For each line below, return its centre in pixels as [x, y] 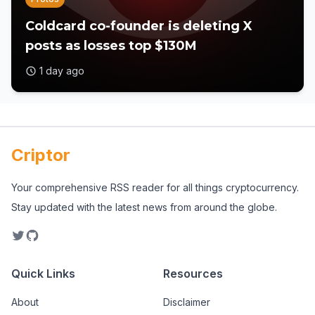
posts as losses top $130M [111, 46]
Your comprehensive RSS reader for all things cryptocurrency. [155, 187]
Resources [193, 274]
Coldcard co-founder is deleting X [139, 26]
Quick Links [43, 274]
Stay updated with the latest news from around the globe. [144, 207]
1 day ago [62, 71]
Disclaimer [187, 302]
